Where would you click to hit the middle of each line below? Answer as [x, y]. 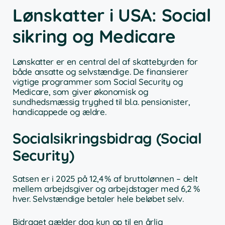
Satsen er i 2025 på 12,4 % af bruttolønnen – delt [105, 179]
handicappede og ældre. [60, 111]
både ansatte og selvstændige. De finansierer [100, 71]
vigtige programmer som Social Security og [98, 81]
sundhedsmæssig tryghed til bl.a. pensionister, [101, 101]
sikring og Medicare [94, 36]
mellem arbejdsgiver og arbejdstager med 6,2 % [106, 189]
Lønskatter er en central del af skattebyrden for [105, 61]
